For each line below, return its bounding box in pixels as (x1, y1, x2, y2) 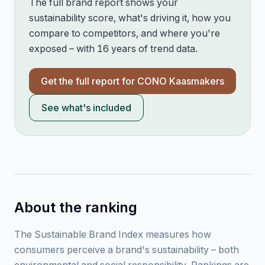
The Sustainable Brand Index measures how (14, 228, 211, 240)
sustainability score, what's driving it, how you (29, 12, 231, 24)
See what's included (41, 102, 131, 114)
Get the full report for (41, 75, 137, 87)
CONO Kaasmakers (137, 75, 224, 87)
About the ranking (14, 199, 137, 216)
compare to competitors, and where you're (29, 27, 220, 39)
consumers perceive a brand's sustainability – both (14, 244, 239, 256)
